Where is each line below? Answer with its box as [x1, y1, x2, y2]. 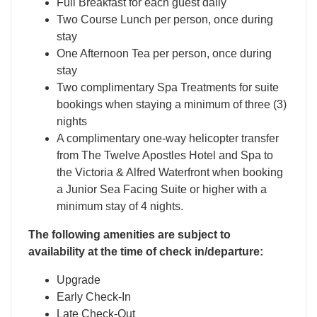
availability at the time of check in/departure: [28, 246, 263, 258]
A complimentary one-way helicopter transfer [57, 132, 279, 144]
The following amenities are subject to [28, 229, 231, 241]
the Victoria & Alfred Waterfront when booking [57, 166, 283, 178]
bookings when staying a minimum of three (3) [57, 98, 287, 110]
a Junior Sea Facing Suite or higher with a [57, 183, 267, 195]
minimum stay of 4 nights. [57, 200, 183, 212]
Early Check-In [57, 291, 131, 303]
